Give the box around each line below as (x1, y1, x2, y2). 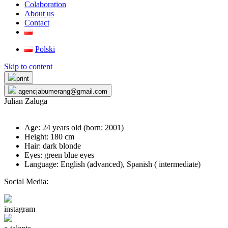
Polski (35, 45, 55, 53)
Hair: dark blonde (24, 141, 81, 150)
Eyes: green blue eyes (24, 151, 94, 159)
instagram (4, 205, 35, 213)
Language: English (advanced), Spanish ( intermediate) (24, 160, 201, 168)
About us (24, 9, 54, 18)
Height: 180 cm (24, 132, 74, 141)
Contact (24, 18, 49, 27)
